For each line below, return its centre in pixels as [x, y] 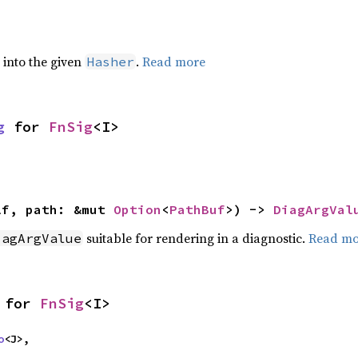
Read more [173, 61]
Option [137, 209]
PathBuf [197, 209]
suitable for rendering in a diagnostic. [195, 238]
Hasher [110, 61]
